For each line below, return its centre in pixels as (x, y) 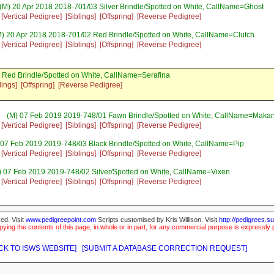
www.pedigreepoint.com (61, 220)
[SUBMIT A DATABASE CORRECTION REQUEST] (165, 249)
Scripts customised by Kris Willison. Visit (157, 220)
